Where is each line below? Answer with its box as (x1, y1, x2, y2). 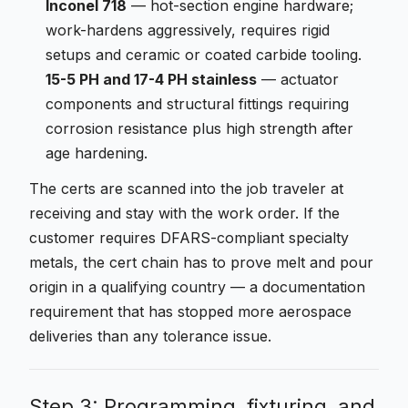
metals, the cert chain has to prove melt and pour (29, 253, 373, 271)
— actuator (257, 70, 339, 88)
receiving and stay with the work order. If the (29, 204, 340, 222)
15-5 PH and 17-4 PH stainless (46, 70, 257, 88)
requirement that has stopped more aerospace (29, 302, 352, 321)
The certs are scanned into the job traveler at (29, 179, 343, 198)
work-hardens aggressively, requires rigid (46, 21, 330, 39)
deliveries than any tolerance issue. (29, 327, 271, 345)
